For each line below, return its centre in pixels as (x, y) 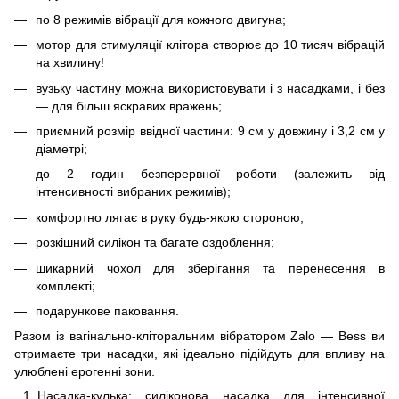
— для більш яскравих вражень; (129, 106)
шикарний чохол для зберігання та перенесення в (210, 268)
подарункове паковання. (107, 310)
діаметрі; (61, 148)
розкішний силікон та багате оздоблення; (155, 243)
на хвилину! (70, 63)
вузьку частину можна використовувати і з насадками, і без (210, 88)
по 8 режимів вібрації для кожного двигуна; (161, 19)
